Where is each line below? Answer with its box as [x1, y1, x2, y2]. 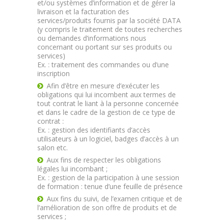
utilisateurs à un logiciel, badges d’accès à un [37, 134, 179, 143]
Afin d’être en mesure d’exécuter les [47, 81, 160, 90]
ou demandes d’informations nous [37, 33, 146, 43]
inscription [37, 69, 70, 78]
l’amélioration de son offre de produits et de [37, 203, 177, 212]
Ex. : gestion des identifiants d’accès [37, 125, 150, 135]
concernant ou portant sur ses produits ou [37, 42, 172, 52]
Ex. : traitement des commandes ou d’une [37, 60, 169, 69]
